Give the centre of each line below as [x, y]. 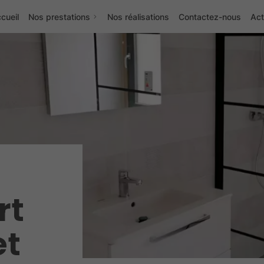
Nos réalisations [138, 16]
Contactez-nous [209, 16]
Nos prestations [59, 16]
